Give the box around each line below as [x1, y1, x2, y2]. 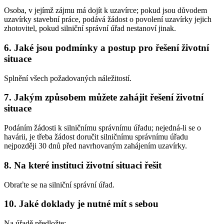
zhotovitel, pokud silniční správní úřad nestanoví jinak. [4, 24, 176, 33]
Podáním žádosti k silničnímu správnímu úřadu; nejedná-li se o [4, 123, 201, 132]
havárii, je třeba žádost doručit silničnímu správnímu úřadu [4, 132, 188, 141]
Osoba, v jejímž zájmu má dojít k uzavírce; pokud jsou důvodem [4, 6, 207, 15]
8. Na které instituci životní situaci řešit [4, 159, 161, 170]
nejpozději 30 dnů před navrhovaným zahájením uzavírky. [4, 141, 187, 150]
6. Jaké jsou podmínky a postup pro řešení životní [4, 42, 209, 53]
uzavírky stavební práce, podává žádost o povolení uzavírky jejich [4, 15, 211, 24]
